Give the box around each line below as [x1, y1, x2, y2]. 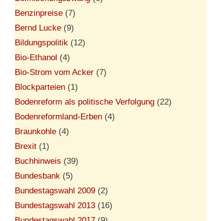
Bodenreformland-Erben [15, 111, 102, 121]
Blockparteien [15, 82, 65, 92]
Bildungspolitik [15, 37, 68, 47]
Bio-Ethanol [15, 52, 57, 62]
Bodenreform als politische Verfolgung [15, 97, 154, 107]
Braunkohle [15, 126, 56, 136]
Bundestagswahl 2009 [15, 185, 95, 195]
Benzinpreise [15, 8, 63, 18]
